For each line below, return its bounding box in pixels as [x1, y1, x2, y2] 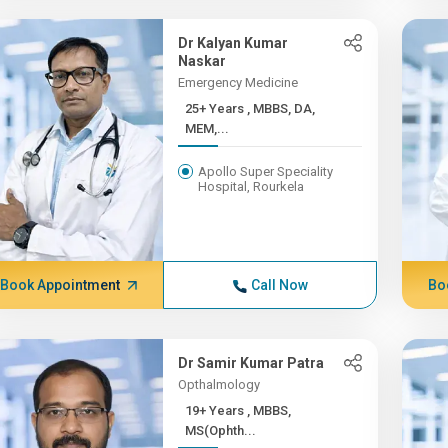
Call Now [250, 277, 308, 293]
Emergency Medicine [178, 75, 299, 90]
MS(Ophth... [185, 423, 257, 438]
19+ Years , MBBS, [185, 403, 248, 418]
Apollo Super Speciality [198, 164, 334, 179]
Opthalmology [178, 377, 261, 392]
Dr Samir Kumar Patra [178, 355, 325, 371]
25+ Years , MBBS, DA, [185, 101, 248, 116]
